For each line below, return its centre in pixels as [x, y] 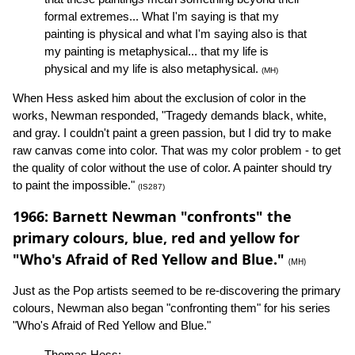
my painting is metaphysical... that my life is [157, 52]
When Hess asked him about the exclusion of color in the [159, 98]
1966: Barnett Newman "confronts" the [152, 217]
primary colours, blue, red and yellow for [156, 238]
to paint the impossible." [75, 185]
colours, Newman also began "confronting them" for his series [172, 308]
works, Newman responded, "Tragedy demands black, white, [170, 116]
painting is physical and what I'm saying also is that [176, 34]
